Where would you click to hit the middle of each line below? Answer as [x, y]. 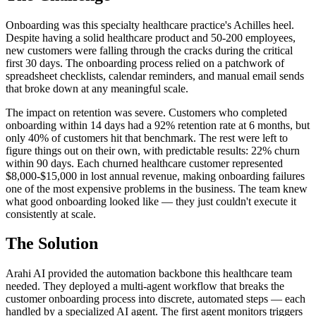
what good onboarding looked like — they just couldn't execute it [151, 201]
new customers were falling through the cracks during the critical [149, 50]
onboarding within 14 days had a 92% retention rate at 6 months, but [158, 125]
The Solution [52, 244]
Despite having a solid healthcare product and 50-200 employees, [151, 37]
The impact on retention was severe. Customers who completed [146, 112]
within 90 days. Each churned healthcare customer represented [144, 163]
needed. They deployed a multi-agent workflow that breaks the [145, 286]
